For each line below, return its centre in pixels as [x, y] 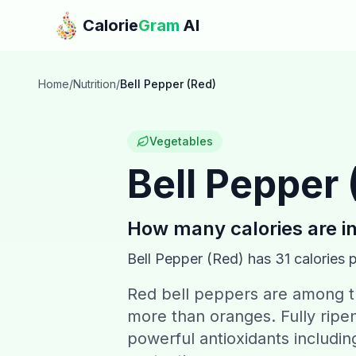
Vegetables [181, 141]
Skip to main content [74, 15]
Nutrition [95, 84]
